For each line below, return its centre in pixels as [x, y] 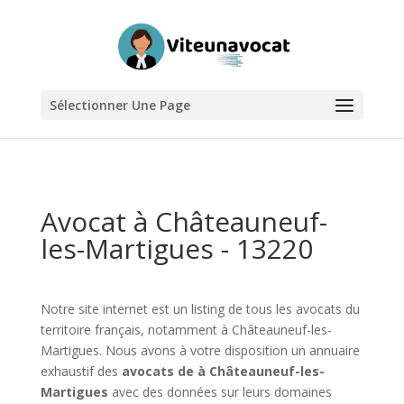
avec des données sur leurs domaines [220, 392]
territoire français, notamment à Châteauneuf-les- [186, 330]
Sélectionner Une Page [119, 105]
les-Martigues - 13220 [176, 248]
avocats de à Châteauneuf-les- [223, 371]
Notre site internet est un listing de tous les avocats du [200, 309]
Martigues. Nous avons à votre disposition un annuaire [200, 350]
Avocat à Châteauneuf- [184, 221]
